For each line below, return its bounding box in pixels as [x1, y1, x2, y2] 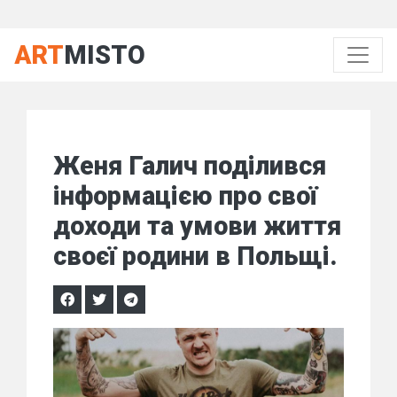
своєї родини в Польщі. [53, 241, 338, 271]
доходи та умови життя [53, 211, 341, 241]
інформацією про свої [53, 181, 317, 211]
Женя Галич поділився [53, 151, 326, 181]
